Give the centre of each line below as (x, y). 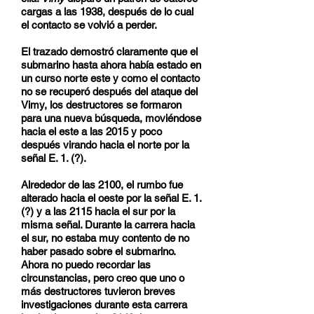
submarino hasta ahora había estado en (111, 65)
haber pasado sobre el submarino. (98, 251)
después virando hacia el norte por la (105, 145)
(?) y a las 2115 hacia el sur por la (98, 211)
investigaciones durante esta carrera (104, 305)
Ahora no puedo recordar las (86, 265)
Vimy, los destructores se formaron (101, 105)
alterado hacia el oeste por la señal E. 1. (111, 198)
